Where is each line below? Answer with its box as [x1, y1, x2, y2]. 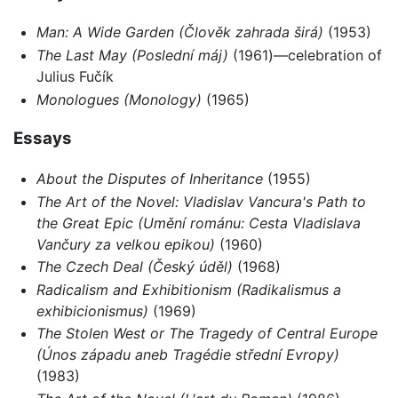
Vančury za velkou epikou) [36, 235, 215, 253]
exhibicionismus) [36, 301, 148, 320]
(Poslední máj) [131, 45, 228, 64]
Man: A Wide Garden [36, 23, 174, 42]
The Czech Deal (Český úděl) [36, 258, 233, 276]
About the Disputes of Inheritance [36, 169, 263, 187]
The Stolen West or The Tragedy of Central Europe [36, 324, 378, 343]
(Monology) [123, 90, 202, 108]
